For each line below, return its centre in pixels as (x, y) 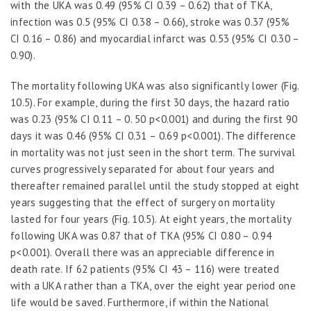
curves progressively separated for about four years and (143, 169)
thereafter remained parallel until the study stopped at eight (155, 186)
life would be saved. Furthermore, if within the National (140, 303)
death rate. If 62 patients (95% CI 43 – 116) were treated (145, 269)
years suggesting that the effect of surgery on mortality (143, 203)
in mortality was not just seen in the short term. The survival (153, 153)
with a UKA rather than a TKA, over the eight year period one (153, 286)
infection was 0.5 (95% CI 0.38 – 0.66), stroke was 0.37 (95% (150, 22)
